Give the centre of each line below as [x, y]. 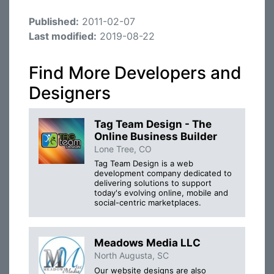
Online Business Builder [156, 136]
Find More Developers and [135, 73]
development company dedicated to [163, 173]
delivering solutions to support [153, 183]
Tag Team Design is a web [144, 164]
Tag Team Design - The [153, 124]
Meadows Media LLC [147, 243]
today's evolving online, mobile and [161, 193]
